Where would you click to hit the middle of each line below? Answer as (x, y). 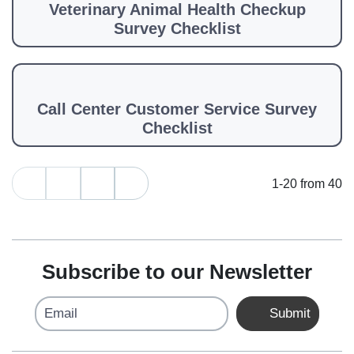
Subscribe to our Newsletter (177, 272)
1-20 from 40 (307, 183)
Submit (288, 313)
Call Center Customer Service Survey (177, 109)
